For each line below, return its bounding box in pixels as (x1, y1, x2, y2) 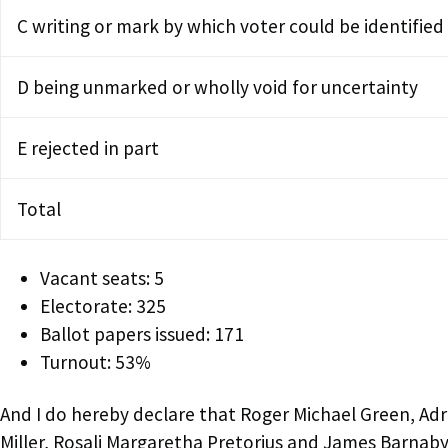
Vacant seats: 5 (40, 265, 164, 290)
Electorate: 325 (40, 293, 166, 318)
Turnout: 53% (40, 349, 151, 374)
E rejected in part (17, 135, 159, 160)
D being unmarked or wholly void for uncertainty (17, 74, 418, 99)
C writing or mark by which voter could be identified (17, 13, 444, 38)
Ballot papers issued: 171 (40, 321, 244, 346)
